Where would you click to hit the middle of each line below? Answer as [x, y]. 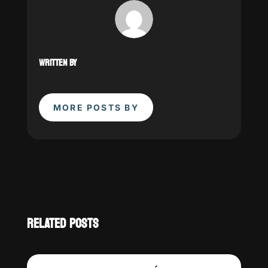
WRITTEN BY [57, 63]
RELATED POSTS [63, 224]
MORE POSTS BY [96, 107]
